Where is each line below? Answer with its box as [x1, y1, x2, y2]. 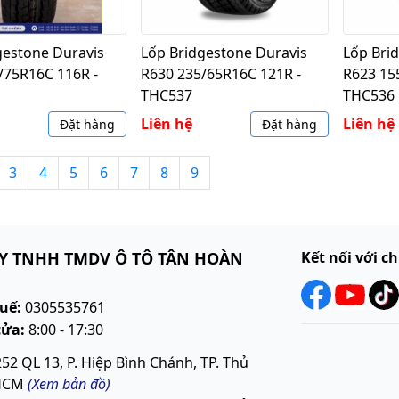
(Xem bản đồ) [28, 373, 110, 394]
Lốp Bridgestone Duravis [140, 42, 307, 62]
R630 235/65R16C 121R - [140, 63, 301, 84]
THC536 [343, 85, 395, 105]
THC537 [140, 85, 192, 105]
